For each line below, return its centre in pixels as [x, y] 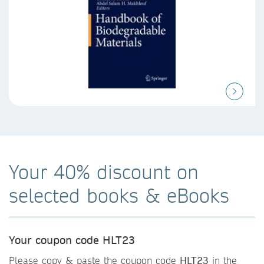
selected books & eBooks [119, 195]
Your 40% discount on [104, 171]
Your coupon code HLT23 [72, 240]
